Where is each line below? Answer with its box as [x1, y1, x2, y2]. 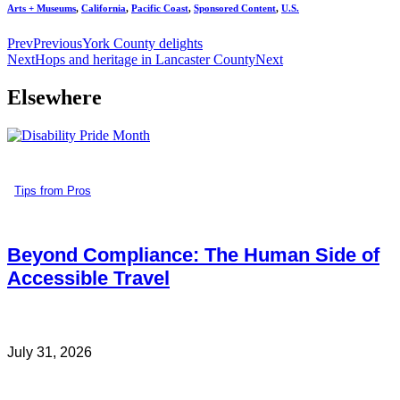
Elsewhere [7, 85, 102, 109]
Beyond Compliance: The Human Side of [7, 244, 379, 267]
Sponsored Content [194, 2, 276, 13]
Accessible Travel [7, 267, 170, 290]
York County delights [82, 35, 203, 51]
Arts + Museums [7, 2, 76, 13]
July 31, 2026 [7, 344, 92, 360]
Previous [33, 35, 82, 51]
